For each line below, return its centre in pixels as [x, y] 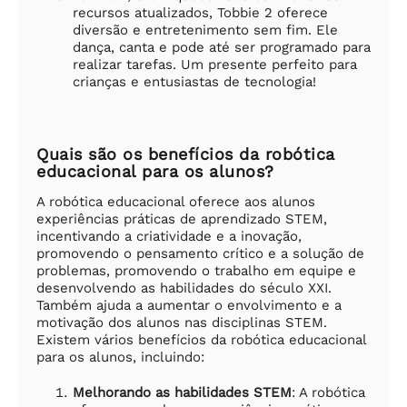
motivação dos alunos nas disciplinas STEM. [182, 322]
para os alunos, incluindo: [120, 357]
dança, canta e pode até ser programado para [222, 47]
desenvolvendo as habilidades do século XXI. [184, 288]
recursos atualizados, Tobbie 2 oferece [200, 12]
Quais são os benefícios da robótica [186, 154]
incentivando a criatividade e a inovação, [169, 236]
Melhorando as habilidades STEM [182, 392]
